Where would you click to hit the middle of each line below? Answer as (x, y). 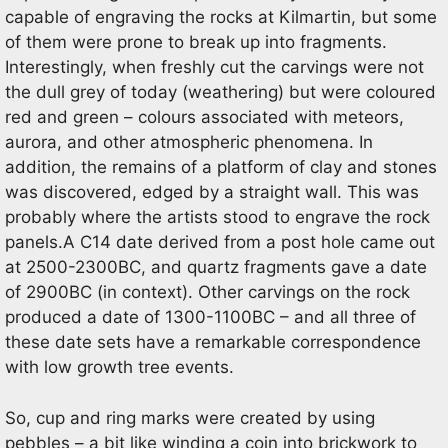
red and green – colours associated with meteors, (204, 117)
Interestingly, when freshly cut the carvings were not (214, 67)
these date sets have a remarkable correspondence (213, 342)
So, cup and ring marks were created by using (190, 417)
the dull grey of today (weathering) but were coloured (220, 92)
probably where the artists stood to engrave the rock (217, 217)
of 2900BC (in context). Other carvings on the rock (207, 292)
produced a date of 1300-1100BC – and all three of (210, 317)
